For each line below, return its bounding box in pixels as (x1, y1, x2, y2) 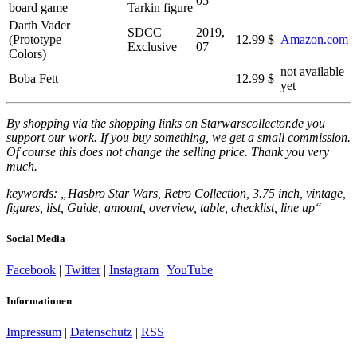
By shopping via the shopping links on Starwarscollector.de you (6, 116, 325, 130)
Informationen (6, 295, 72, 308)
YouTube (167, 262, 213, 277)
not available (280, 64, 344, 78)
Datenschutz (70, 325, 132, 339)
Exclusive (127, 39, 177, 53)
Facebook (6, 262, 56, 277)
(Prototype (9, 32, 61, 46)
